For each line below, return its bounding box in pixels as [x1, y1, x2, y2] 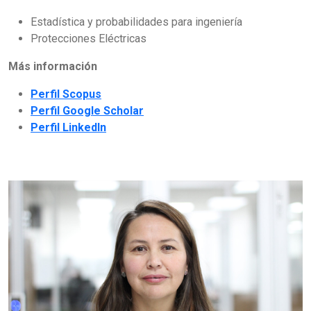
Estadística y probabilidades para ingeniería [31, 15, 242, 29]
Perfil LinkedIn [31, 121, 106, 135]
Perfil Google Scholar [31, 104, 144, 118]
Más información [8, 60, 97, 74]
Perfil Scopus [31, 87, 101, 101]
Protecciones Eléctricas [31, 32, 149, 46]
